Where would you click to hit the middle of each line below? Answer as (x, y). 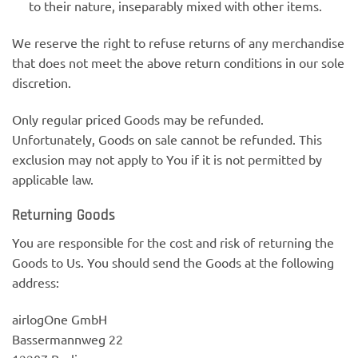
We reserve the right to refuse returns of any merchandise (178, 43)
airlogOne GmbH (60, 319)
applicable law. (53, 179)
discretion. (42, 83)
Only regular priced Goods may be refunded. (138, 119)
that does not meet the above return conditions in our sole (178, 63)
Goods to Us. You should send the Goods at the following (173, 263)
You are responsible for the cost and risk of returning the (173, 243)
